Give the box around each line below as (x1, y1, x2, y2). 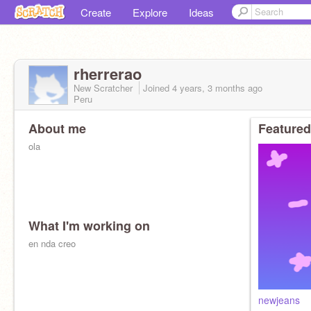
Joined (143, 81, 172, 94)
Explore (133, 5, 167, 19)
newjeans (258, 293, 300, 307)
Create (81, 5, 111, 19)
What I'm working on (28, 217, 150, 235)
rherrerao (74, 62, 142, 85)
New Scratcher (74, 81, 135, 94)
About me (28, 119, 86, 137)
